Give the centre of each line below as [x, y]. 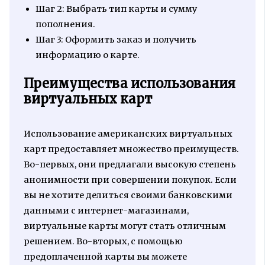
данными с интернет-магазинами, [106, 210]
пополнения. [65, 25]
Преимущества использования [129, 84]
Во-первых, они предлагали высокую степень [130, 164]
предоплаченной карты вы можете [105, 256]
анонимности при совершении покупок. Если [130, 180]
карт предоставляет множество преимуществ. [131, 149]
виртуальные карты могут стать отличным [125, 226]
